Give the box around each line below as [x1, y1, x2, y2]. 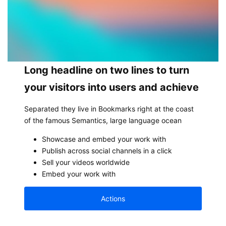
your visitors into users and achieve [24, 81, 199, 93]
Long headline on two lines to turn [24, 64, 190, 76]
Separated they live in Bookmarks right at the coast [24, 104, 194, 113]
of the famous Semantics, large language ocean [24, 116, 182, 125]
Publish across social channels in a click [42, 146, 173, 155]
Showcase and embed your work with [42, 134, 166, 143]
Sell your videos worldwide [42, 157, 130, 166]
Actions [101, 194, 125, 203]
